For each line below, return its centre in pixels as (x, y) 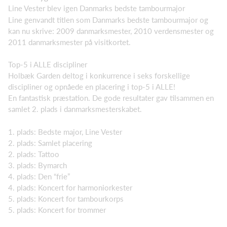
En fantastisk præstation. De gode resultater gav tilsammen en (111, 98)
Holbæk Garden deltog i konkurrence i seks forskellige (99, 76)
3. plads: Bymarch (37, 165)
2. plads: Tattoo (34, 154)
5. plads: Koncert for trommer (57, 210)
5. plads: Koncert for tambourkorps (66, 198)
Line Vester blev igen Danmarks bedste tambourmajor (97, 8)
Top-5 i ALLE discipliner (48, 65)
